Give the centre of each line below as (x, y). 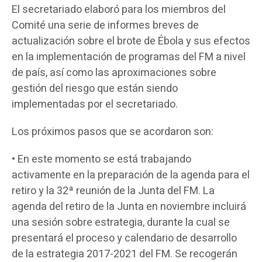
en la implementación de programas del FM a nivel (129, 57)
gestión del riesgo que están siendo (95, 89)
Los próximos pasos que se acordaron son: (113, 132)
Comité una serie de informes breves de (105, 25)
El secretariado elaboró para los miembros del (119, 10)
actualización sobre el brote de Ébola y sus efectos (131, 41)
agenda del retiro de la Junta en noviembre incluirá (129, 207)
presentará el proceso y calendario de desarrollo (124, 238)
